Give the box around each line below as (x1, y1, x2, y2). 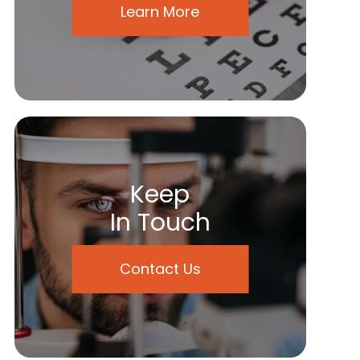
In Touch (109, 206, 211, 239)
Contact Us (119, 259, 201, 279)
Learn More (121, 2, 200, 22)
